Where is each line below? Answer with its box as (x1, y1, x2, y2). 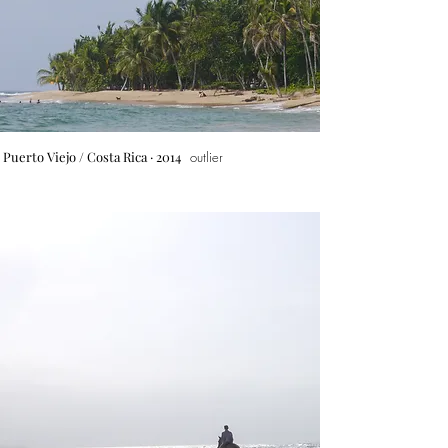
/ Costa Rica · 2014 (79, 148, 181, 165)
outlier (190, 148, 223, 166)
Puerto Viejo (3, 148, 79, 165)
